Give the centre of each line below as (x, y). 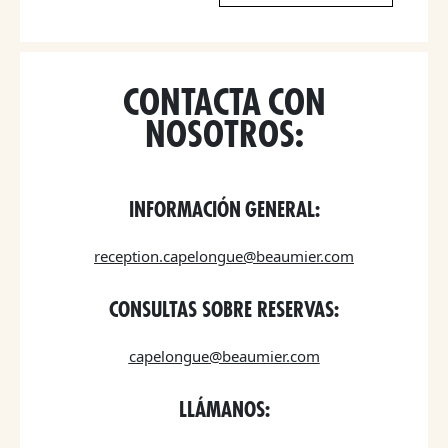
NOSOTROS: (224, 134)
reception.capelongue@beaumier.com (224, 256)
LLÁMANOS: (224, 411)
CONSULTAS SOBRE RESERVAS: (224, 311)
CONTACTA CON (224, 102)
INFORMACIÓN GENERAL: (224, 211)
